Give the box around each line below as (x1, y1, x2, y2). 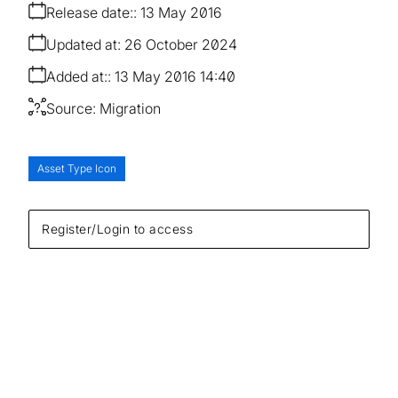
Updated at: (46, 35, 121, 53)
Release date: (46, 3, 133, 21)
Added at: (46, 67, 107, 85)
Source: (46, 99, 96, 117)
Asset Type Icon (37, 161, 116, 175)
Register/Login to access (42, 220, 193, 236)
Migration (99, 99, 161, 117)
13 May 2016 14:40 (115, 67, 235, 85)
